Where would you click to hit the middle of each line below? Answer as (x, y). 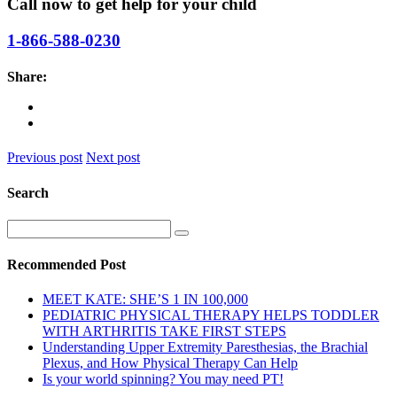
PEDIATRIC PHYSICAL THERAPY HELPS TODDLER (211, 315)
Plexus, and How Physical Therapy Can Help (170, 363)
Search (28, 192)
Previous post (45, 158)
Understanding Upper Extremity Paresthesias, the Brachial (205, 347)
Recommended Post (66, 265)
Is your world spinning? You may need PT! (163, 379)
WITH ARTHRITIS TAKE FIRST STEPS (164, 331)
